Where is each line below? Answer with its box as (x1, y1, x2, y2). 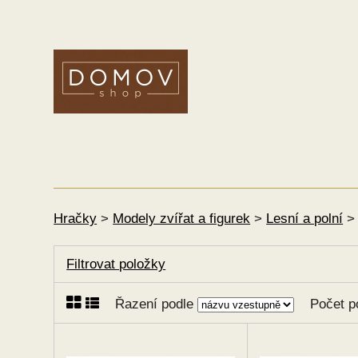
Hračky (54, 211, 97, 226)
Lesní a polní (266, 211, 344, 226)
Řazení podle (115, 296, 198, 312)
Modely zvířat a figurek (113, 211, 251, 226)
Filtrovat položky (66, 257, 166, 272)
